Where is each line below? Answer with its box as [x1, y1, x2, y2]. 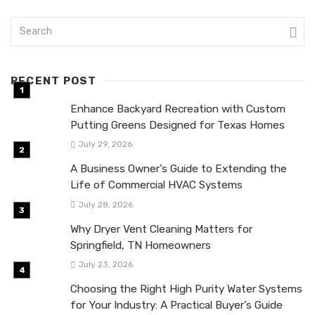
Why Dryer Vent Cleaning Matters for [70, 222, 252, 236]
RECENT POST [11, 75, 97, 88]
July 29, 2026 [77, 139, 132, 150]
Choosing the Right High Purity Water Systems [70, 282, 302, 295]
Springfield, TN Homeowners [70, 238, 211, 252]
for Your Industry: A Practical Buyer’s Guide [70, 298, 283, 311]
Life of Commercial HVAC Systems [70, 179, 243, 192]
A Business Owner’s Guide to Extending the [70, 162, 287, 176]
